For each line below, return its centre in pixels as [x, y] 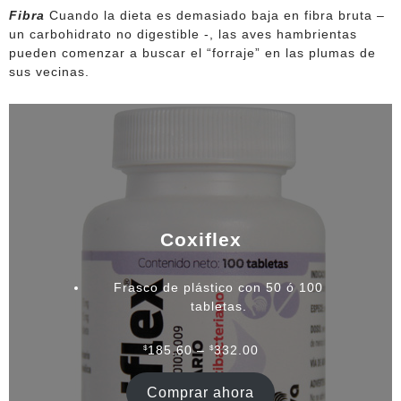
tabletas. [218, 306]
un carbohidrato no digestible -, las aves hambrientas [183, 34]
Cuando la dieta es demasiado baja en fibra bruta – [217, 15]
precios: [283, 379]
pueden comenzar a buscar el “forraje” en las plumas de [192, 53]
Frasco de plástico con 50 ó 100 [218, 287]
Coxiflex [200, 239]
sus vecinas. [49, 72]
